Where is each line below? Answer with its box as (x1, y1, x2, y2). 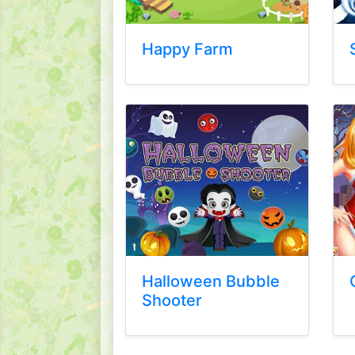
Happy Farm (142, 39, 233, 59)
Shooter (142, 291, 202, 311)
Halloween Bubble (142, 272, 280, 292)
